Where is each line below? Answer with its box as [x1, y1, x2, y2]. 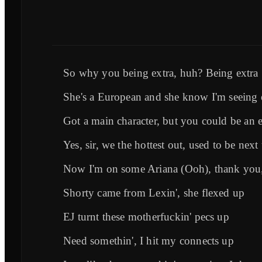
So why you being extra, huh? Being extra [63, 66, 258, 79]
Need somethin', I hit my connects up [63, 234, 234, 247]
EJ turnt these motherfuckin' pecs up [63, 210, 229, 223]
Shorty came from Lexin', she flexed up [63, 186, 245, 199]
